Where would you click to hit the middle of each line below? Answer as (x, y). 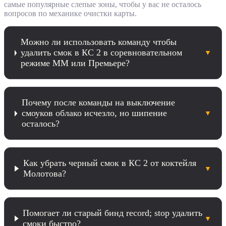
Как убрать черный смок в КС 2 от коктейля (110, 163)
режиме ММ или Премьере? (75, 63)
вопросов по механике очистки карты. (70, 14)
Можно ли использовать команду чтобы (99, 42)
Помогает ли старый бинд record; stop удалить (113, 213)
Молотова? (45, 174)
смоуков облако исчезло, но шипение (94, 113)
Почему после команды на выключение (98, 103)
